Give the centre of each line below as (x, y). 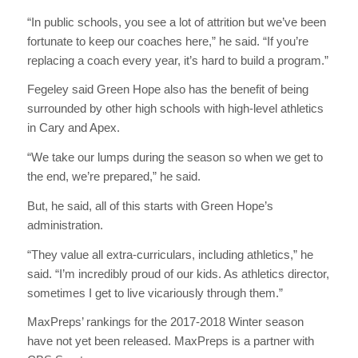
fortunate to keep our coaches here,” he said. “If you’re (167, 41)
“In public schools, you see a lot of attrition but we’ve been (176, 22)
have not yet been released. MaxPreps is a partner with (170, 341)
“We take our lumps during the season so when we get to (175, 157)
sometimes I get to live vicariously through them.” (155, 292)
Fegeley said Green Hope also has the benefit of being (167, 89)
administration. (65, 225)
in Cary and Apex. (73, 128)
